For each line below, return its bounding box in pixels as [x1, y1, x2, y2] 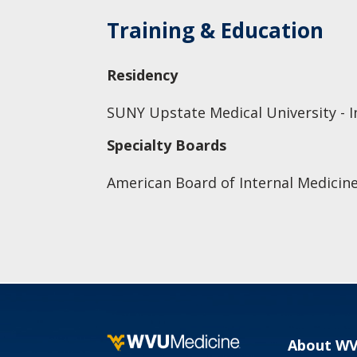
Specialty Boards [107, 135, 227, 155]
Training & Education [107, 16, 324, 45]
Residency [107, 65, 178, 84]
